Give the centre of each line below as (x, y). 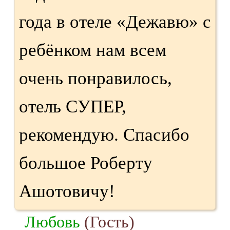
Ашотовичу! (67, 191)
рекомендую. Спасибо (104, 135)
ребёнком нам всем (93, 50)
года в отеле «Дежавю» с (115, 22)
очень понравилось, (95, 78)
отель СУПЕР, (73, 106)
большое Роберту (86, 163)
